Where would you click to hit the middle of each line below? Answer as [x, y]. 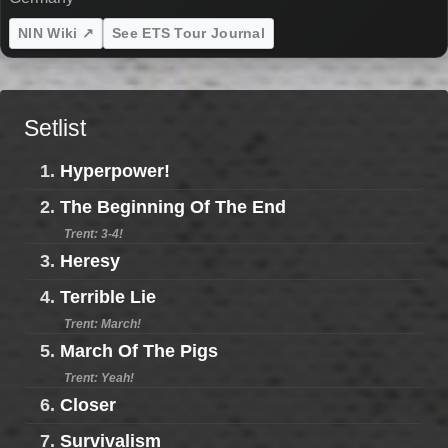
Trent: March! [102, 324]
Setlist [55, 128]
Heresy [90, 261]
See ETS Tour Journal [188, 33]
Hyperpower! [115, 171]
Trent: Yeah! [99, 378]
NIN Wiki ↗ [56, 33]
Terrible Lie [108, 297]
